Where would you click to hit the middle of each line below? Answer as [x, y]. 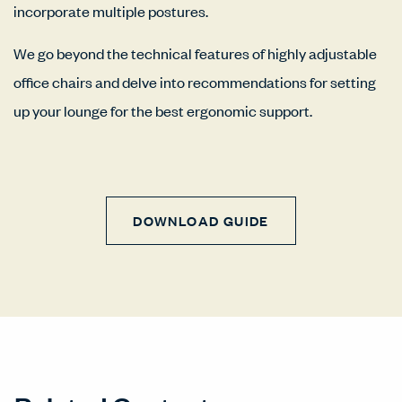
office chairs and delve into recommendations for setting [195, 81]
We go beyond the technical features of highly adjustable [195, 52]
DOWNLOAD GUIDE [201, 220]
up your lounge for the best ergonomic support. [164, 110]
